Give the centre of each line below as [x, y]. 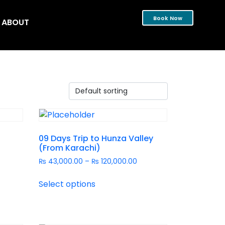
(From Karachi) [70, 148]
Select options [67, 184]
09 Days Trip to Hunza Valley [96, 138]
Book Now [168, 18]
